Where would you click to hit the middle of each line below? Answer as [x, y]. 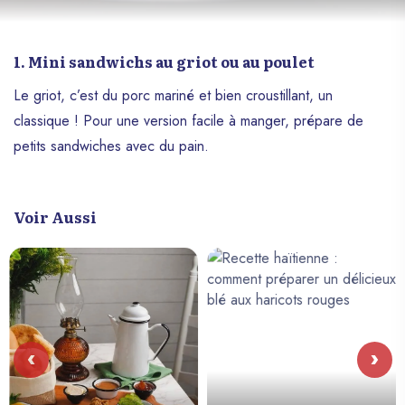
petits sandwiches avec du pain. [111, 146]
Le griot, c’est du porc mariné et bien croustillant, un [173, 95]
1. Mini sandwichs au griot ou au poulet [164, 61]
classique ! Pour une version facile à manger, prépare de [188, 120]
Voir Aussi [55, 217]
